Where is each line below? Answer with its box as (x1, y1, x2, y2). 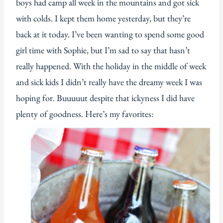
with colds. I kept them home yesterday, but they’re (16, 12, 191, 24)
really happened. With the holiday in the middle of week (16, 60, 206, 72)
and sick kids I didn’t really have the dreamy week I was (16, 76, 202, 88)
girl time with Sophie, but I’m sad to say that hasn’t (16, 44, 190, 56)
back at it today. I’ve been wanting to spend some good (16, 28, 204, 40)
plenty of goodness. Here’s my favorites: (16, 108, 153, 120)
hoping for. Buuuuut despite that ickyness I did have (16, 92, 195, 104)
